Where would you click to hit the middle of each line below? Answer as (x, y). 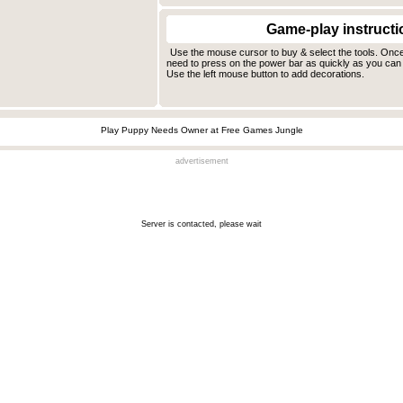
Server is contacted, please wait (201, 224)
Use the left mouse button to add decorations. (265, 74)
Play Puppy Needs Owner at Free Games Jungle (202, 130)
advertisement (201, 161)
